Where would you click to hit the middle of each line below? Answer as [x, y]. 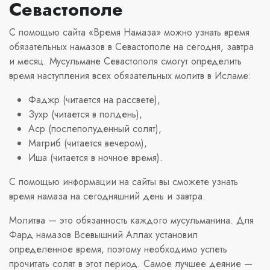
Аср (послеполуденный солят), [95, 128]
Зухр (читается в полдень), [85, 114]
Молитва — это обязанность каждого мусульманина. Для [131, 220]
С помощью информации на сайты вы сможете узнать [124, 181]
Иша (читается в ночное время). [96, 157]
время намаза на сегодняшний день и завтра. [107, 196]
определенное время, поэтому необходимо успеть [118, 249]
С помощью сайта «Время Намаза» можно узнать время [129, 32]
